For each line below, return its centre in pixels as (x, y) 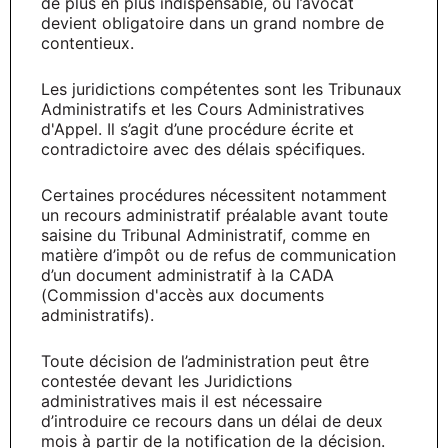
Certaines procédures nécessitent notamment (214, 194)
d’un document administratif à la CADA (187, 274)
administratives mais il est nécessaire (181, 400)
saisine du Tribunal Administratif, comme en (205, 234)
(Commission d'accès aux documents (182, 294)
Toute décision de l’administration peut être (205, 360)
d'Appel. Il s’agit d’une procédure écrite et (197, 128)
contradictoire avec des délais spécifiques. (203, 148)
